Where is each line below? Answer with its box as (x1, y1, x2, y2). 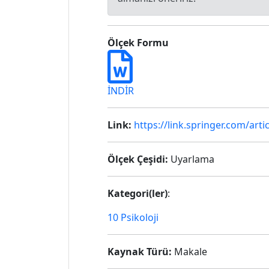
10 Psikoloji (107, 211, 159, 224)
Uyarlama (168, 153, 214, 166)
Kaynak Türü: (107, 245, 172, 258)
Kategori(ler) (107, 187, 168, 200)
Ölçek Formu (107, 36, 169, 49)
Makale (172, 245, 207, 258)
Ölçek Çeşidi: (107, 153, 168, 166)
